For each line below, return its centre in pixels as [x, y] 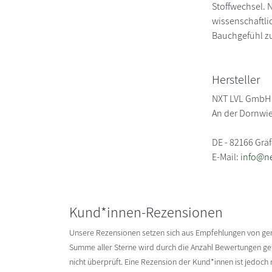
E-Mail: [226, 157]
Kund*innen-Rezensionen [146, 212]
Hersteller [236, 79]
